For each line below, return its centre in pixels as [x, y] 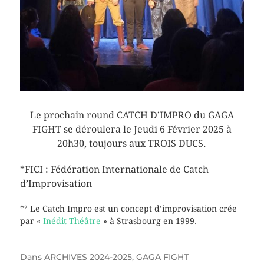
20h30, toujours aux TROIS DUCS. [132, 144]
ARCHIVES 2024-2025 [88, 257]
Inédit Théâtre [72, 221]
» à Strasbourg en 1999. [148, 221]
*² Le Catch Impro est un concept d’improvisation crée [128, 209]
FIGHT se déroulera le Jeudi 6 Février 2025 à [132, 130]
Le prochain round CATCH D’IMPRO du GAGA [132, 115]
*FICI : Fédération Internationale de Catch [114, 170]
